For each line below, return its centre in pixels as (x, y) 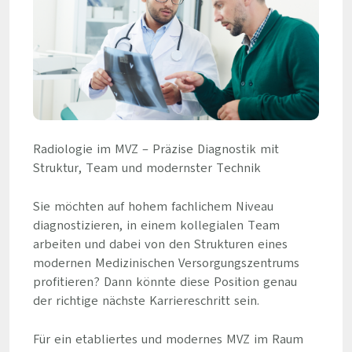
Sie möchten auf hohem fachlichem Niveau (153, 207)
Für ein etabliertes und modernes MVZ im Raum (168, 339)
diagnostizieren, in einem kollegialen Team (156, 225)
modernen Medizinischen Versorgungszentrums (166, 263)
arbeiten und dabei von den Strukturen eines (160, 244)
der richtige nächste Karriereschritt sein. (146, 301)
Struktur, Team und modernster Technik (147, 168)
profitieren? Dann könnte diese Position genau (165, 282)
